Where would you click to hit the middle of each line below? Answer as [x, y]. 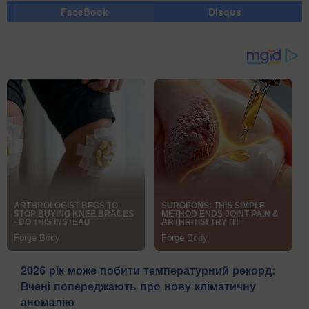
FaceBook [84, 12]
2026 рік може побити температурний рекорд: [148, 270]
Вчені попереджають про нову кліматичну [138, 286]
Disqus [225, 12]
